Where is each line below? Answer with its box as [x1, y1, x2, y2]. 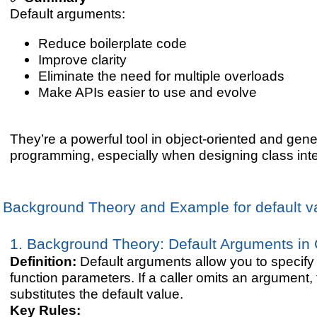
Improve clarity [38, 52, 127, 68]
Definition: [9, 253, 80, 270]
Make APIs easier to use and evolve [38, 84, 257, 100]
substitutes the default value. [9, 286, 183, 302]
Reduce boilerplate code [38, 35, 187, 52]
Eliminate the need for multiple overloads [38, 68, 284, 84]
